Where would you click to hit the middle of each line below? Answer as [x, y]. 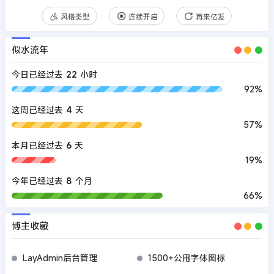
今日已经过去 [37, 75]
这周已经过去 [37, 110]
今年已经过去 [37, 181]
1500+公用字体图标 [186, 258]
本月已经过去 [37, 146]
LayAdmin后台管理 [60, 258]
